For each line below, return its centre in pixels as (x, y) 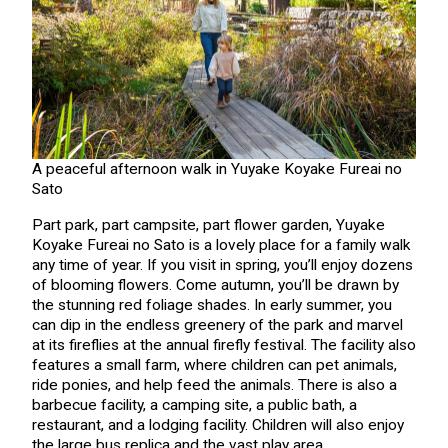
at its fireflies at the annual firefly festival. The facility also (223, 344)
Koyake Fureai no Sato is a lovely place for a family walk (221, 244)
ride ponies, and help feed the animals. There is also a (214, 384)
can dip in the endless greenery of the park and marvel (217, 324)
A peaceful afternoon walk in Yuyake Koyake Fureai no (216, 169)
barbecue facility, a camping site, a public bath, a (194, 404)
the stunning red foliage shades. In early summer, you (211, 304)
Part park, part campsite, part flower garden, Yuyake (208, 224)
